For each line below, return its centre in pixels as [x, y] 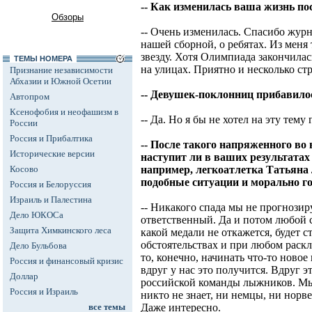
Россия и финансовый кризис [67, 261]
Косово [24, 169]
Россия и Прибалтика [51, 138]
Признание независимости [61, 70]
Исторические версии [52, 154]
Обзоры [68, 17]
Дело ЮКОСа [37, 215]
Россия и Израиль [44, 291]
